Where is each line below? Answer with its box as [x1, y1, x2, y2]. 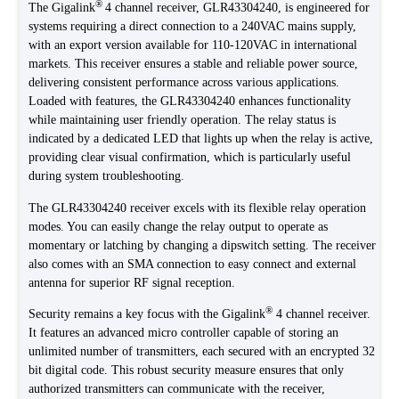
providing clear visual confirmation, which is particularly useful [28, 151, 352, 165]
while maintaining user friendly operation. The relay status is [28, 113, 337, 127]
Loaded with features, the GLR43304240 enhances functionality [28, 94, 352, 109]
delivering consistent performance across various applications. [28, 76, 340, 90]
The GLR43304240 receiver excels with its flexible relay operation [28, 200, 367, 215]
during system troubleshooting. [28, 169, 185, 183]
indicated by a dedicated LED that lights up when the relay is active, [28, 132, 374, 146]
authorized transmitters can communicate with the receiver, [28, 381, 326, 395]
